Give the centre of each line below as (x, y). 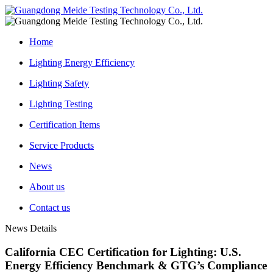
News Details (31, 228)
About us (47, 187)
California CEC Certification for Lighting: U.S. (123, 252)
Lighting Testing (61, 104)
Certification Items (65, 125)
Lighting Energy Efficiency (82, 62)
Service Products (62, 145)
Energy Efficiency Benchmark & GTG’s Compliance (136, 265)
